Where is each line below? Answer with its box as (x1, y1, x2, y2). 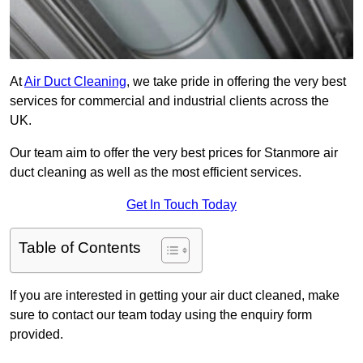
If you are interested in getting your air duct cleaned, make (10, 288, 340, 303)
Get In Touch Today (126, 198, 237, 212)
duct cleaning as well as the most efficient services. (10, 165, 301, 180)
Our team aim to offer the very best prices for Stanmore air (10, 146, 338, 160)
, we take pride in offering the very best (126, 75, 346, 89)
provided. (10, 327, 63, 342)
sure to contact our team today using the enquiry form (10, 308, 312, 322)
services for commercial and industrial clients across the (10, 94, 329, 109)
